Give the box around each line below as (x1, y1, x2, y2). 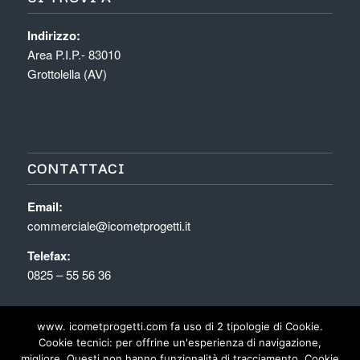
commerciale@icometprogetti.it (27, 217, 190, 235)
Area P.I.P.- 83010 (27, 45, 121, 63)
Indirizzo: (27, 26, 80, 44)
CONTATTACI (27, 160, 125, 178)
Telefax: (27, 247, 71, 265)
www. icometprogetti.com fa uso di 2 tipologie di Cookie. (37, 320, 323, 333)
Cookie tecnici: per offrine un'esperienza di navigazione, (39, 336, 321, 349)
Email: (27, 198, 63, 216)
